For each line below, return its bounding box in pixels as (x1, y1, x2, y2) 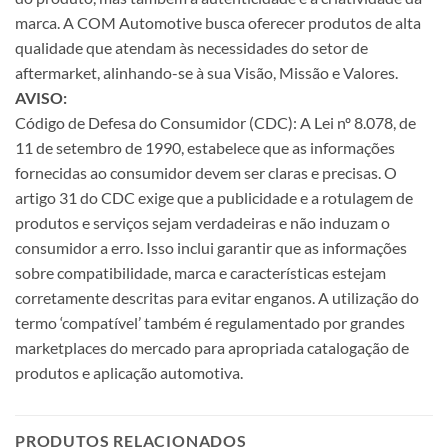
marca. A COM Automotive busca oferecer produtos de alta (15, 13, 421, 33)
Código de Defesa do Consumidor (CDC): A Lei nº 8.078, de (15, 113, 416, 133)
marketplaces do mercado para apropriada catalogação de (15, 338, 409, 358)
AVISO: (15, 88, 67, 108)
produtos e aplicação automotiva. (15, 363, 243, 383)
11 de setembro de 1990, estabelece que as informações (15, 138, 395, 158)
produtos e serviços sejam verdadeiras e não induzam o (15, 213, 390, 233)
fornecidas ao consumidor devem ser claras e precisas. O (15, 163, 397, 183)
